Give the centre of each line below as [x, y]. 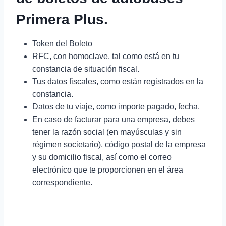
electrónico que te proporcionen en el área [108, 170]
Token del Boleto [62, 44]
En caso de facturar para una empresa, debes [114, 119]
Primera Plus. [62, 19]
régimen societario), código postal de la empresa [119, 145]
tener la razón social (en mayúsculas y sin [107, 132]
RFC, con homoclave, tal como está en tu [106, 56]
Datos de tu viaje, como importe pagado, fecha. [116, 107]
